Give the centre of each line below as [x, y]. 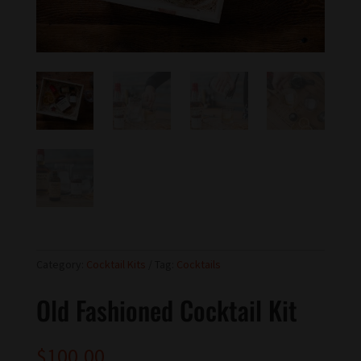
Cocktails [198, 265]
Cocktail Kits [116, 265]
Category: [61, 265]
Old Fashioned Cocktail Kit [166, 310]
